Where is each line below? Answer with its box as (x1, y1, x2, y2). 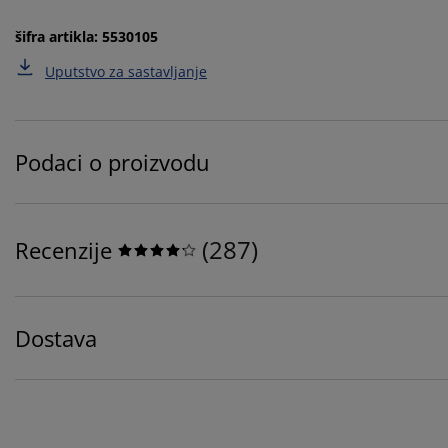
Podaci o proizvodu (15, 147, 210, 178)
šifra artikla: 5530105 (15, 27, 158, 47)
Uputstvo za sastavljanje (45, 62, 207, 82)
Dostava (15, 323, 97, 354)
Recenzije (15, 235, 112, 266)
